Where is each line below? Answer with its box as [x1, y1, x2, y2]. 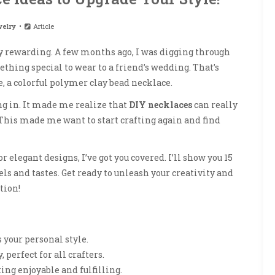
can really [192, 98, 238, 110]
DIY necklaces [129, 98, 192, 110]
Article [31, 21, 55, 31]
